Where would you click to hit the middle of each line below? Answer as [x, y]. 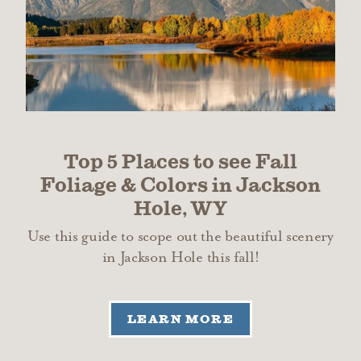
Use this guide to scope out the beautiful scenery [180, 236]
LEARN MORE [180, 319]
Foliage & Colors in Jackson [180, 185]
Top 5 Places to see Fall [180, 161]
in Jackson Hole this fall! [180, 257]
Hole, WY [180, 208]
